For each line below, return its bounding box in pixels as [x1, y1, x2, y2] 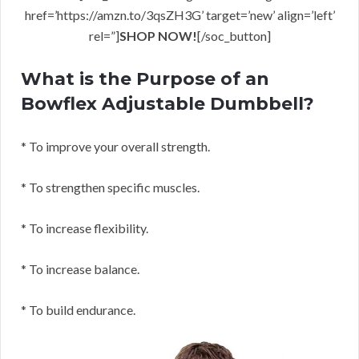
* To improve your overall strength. [21, 138, 210, 154]
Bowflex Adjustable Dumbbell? [21, 92, 314, 115]
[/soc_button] [196, 27, 271, 43]
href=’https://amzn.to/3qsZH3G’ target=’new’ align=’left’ [24, 6, 335, 22]
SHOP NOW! [119, 27, 197, 43]
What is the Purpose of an [21, 67, 269, 90]
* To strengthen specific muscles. [21, 179, 200, 195]
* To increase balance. [21, 260, 139, 276]
